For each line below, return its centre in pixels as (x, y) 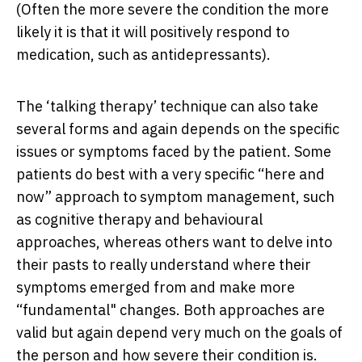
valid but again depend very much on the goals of (179, 333)
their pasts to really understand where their (164, 265)
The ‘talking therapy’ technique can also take (167, 107)
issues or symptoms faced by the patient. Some (174, 152)
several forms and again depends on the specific (178, 129)
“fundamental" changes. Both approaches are (170, 310)
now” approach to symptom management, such (175, 197)
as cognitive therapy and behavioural (139, 220)
